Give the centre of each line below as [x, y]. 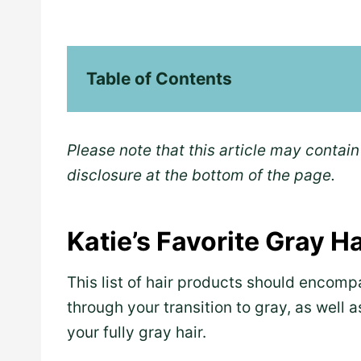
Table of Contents [159, 79]
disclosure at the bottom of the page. [201, 176]
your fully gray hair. [137, 333]
